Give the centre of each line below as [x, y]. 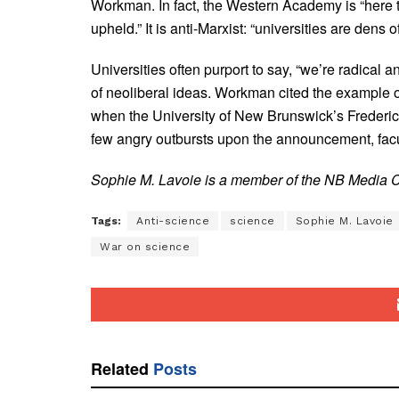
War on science [145, 246]
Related [120, 368]
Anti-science [173, 220]
